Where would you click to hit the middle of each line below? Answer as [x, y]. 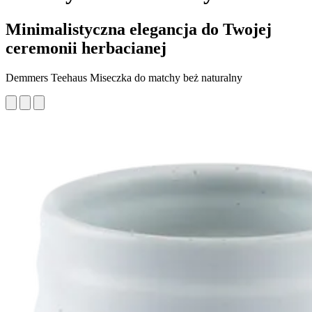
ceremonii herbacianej [86, 48]
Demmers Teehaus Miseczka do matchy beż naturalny [124, 77]
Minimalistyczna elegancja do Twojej [139, 29]
